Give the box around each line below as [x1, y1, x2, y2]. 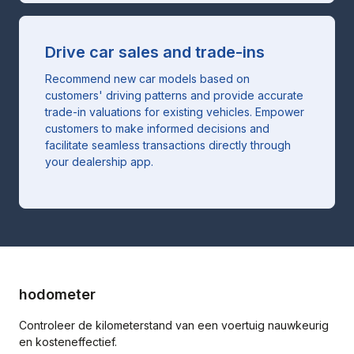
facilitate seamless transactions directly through [45, 137, 291, 152]
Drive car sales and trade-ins [45, 42, 265, 62]
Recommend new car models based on [45, 71, 250, 85]
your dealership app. [45, 154, 153, 168]
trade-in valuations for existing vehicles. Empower [45, 104, 304, 119]
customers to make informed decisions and [45, 121, 269, 135]
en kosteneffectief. [19, 334, 117, 348]
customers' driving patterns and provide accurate [45, 88, 303, 102]
